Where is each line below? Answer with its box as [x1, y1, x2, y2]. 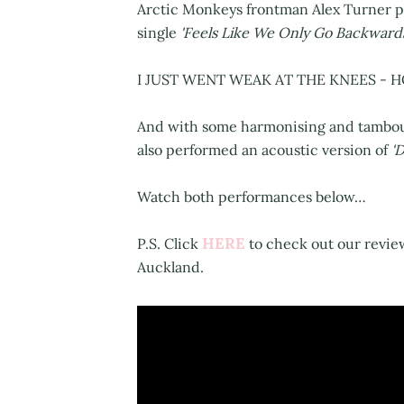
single [137, 23, 180, 42]
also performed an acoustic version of [137, 141, 391, 160]
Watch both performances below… [137, 188, 366, 207]
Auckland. [137, 258, 204, 277]
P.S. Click [137, 234, 202, 253]
